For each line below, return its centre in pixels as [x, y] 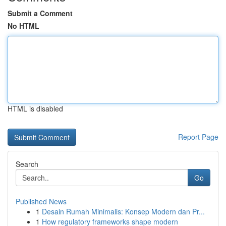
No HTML [23, 26]
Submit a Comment [40, 13]
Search [27, 164]
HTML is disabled [35, 108]
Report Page [198, 137]
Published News [41, 201]
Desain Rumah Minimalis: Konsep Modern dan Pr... [123, 211]
